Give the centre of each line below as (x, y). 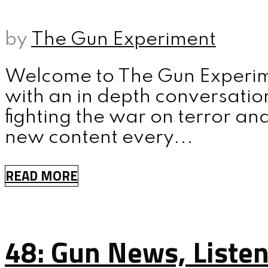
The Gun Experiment (124, 39)
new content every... (99, 138)
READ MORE (42, 176)
